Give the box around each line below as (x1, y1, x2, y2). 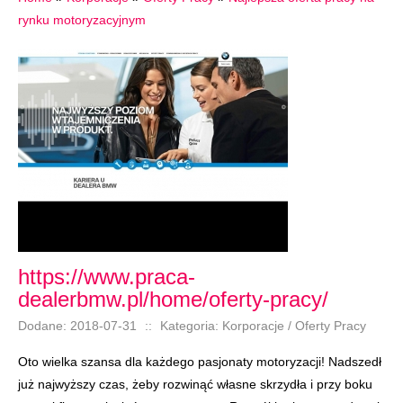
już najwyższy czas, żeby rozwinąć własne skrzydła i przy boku (18, 377, 372, 391)
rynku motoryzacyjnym (18, 13, 146, 27)
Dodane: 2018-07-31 (18, 318, 137, 333)
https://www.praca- (18, 264, 195, 289)
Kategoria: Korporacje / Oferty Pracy (160, 318, 366, 333)
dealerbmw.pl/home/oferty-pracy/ (18, 287, 328, 311)
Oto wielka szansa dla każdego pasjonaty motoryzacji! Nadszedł (18, 354, 381, 369)
